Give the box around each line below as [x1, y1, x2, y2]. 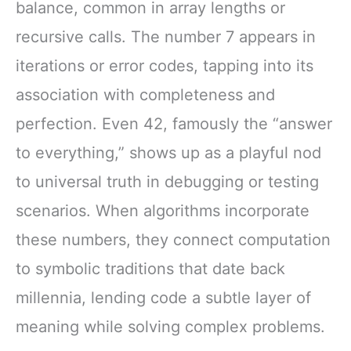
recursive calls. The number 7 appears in [16, 27, 316, 47]
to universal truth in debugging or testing [16, 172, 319, 192]
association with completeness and [16, 85, 275, 105]
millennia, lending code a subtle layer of [16, 288, 311, 308]
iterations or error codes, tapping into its [16, 56, 313, 76]
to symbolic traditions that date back [16, 259, 285, 279]
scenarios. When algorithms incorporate [16, 201, 309, 221]
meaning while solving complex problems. [16, 317, 325, 337]
